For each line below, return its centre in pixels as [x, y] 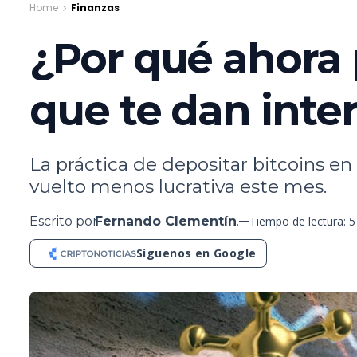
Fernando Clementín [166, 221]
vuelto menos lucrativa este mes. [178, 186]
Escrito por [64, 221]
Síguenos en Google [196, 253]
